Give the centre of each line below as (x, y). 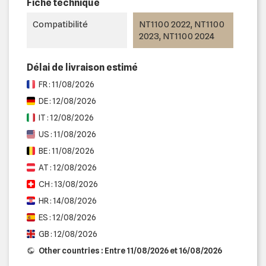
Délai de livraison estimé (82, 67)
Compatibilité (60, 24)
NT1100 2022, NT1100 (182, 24)
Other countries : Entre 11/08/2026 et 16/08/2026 (130, 250)
